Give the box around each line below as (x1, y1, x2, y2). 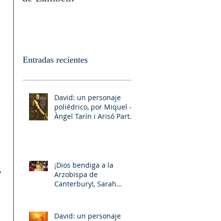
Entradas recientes (23, 54, 88, 65)
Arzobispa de (54, 169, 98, 179)
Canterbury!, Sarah (54, 179, 116, 188)
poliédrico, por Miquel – (54, 102, 133, 111)
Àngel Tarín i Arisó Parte (54, 111, 134, 121)
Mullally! (54, 188, 82, 198)
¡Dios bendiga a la (54, 160, 113, 170)
